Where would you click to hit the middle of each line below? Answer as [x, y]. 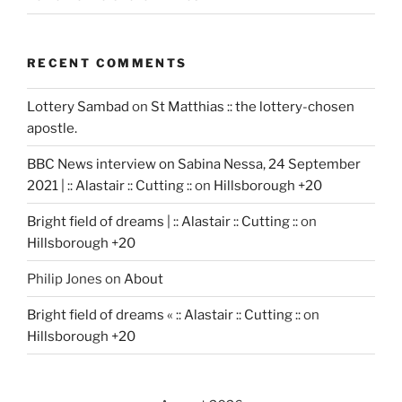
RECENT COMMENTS [107, 62]
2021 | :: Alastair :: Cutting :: [109, 185]
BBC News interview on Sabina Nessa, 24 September [194, 164]
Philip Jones [65, 279]
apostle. [52, 128]
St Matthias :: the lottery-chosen [253, 106]
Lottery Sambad [78, 106]
